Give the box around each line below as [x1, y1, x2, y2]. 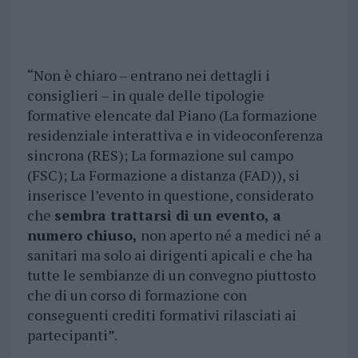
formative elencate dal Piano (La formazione [26, 105, 317, 125]
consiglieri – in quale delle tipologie [26, 86, 265, 105]
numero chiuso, [26, 225, 141, 245]
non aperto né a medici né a [140, 225, 321, 245]
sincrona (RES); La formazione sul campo [26, 145, 293, 165]
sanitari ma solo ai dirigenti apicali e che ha [26, 245, 312, 265]
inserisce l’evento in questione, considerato [26, 185, 313, 205]
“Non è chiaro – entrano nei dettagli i [26, 66, 270, 86]
